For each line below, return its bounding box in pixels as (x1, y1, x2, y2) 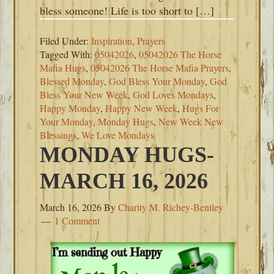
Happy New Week (105, 102, 178, 114)
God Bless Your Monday (109, 75, 206, 87)
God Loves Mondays (133, 88, 214, 101)
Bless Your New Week (40, 88, 128, 101)
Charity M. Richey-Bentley (118, 201, 224, 213)
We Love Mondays (81, 128, 155, 141)
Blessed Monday (40, 75, 105, 87)
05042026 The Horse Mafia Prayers (91, 61, 229, 74)
